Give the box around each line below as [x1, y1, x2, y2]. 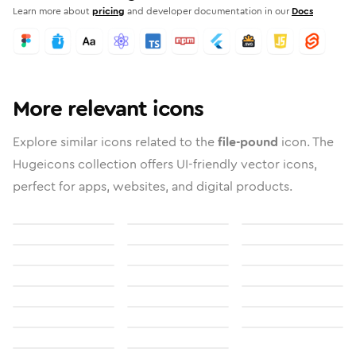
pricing [92, 4, 125, 18]
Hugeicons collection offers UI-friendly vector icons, [13, 155, 317, 173]
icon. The [278, 133, 334, 151]
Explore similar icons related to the [13, 133, 218, 151]
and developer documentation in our [127, 4, 289, 18]
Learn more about [13, 4, 90, 18]
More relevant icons [13, 93, 203, 125]
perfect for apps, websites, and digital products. [13, 177, 292, 195]
